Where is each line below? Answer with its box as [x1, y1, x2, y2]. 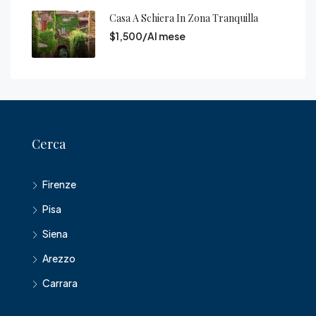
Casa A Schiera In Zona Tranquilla [109, 11, 258, 25]
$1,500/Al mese [109, 29, 186, 42]
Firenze [42, 178, 76, 190]
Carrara [42, 276, 78, 289]
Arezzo [42, 252, 75, 265]
